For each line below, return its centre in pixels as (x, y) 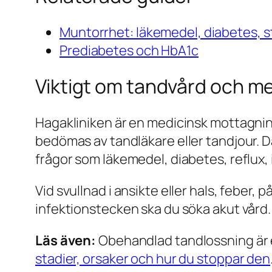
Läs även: (66, 240)
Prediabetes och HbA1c (129, 50)
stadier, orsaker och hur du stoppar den (153, 258)
